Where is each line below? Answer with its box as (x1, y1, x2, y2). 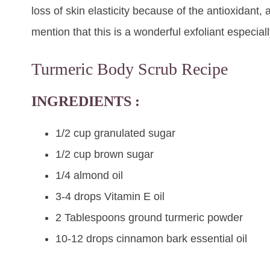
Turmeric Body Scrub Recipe (31, 60, 228, 79)
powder (204, 212, 243, 224)
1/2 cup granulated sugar (55, 127, 175, 140)
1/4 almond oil (55, 169, 123, 182)
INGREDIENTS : (31, 93, 140, 110)
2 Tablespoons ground (55, 212, 165, 224)
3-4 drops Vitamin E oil (55, 190, 165, 203)
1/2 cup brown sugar (55, 148, 154, 161)
